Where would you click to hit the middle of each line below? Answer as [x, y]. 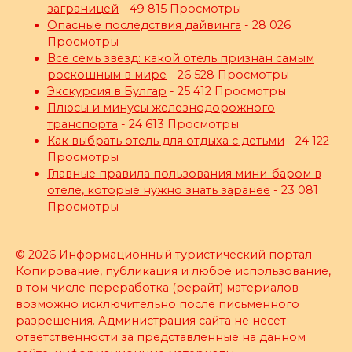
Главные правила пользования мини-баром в [184, 174]
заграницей [83, 9]
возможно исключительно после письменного [158, 304]
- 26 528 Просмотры [228, 75]
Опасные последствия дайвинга [144, 26]
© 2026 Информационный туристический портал [164, 255]
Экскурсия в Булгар [107, 92]
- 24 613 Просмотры [178, 125]
